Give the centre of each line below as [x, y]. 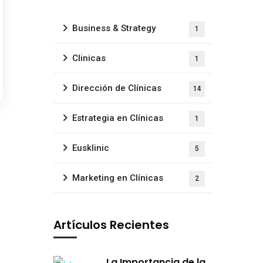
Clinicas [89, 58]
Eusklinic [91, 148]
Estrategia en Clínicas [118, 118]
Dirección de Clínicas [117, 88]
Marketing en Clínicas [118, 178]
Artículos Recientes [111, 225]
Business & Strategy [114, 28]
